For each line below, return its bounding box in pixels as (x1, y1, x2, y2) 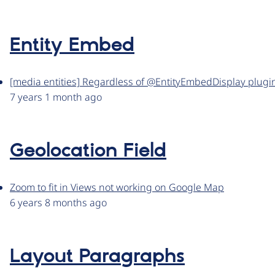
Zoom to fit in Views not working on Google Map (10, 180, 224, 195)
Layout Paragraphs (10, 244, 185, 269)
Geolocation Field (10, 139, 166, 164)
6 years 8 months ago (10, 196, 107, 210)
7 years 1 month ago (10, 90, 102, 104)
